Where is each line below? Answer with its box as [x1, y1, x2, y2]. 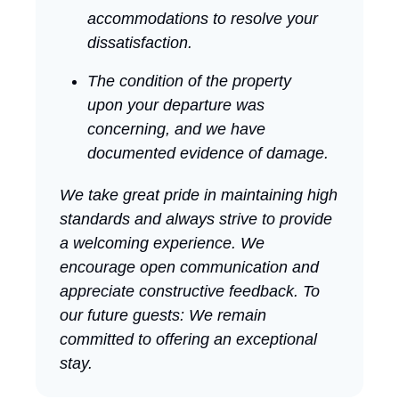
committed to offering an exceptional [60, 330, 317, 348]
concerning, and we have [87, 119, 265, 138]
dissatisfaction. [87, 33, 192, 52]
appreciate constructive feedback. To [60, 281, 320, 300]
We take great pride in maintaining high [60, 185, 338, 204]
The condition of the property [87, 71, 291, 90]
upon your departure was [87, 95, 265, 114]
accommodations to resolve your [87, 9, 318, 28]
